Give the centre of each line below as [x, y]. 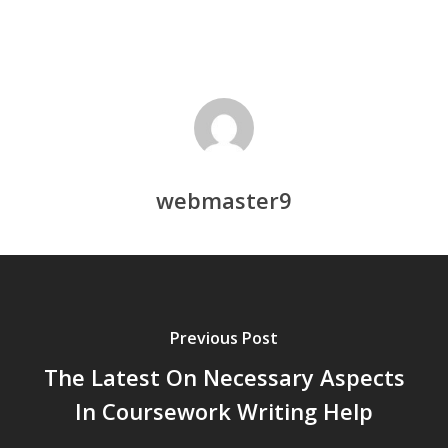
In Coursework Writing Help [224, 410]
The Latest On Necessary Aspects [224, 376]
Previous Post [224, 337]
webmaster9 [224, 200]
